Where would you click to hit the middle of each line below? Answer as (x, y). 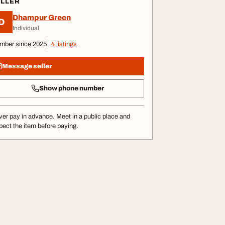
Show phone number (71, 88)
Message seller (27, 66)
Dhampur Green (42, 17)
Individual (26, 28)
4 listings (64, 44)
